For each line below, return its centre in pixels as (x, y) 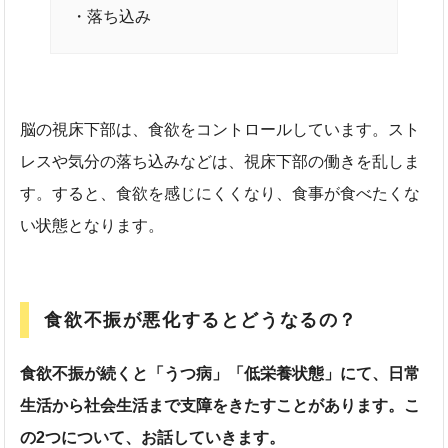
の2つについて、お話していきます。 (153, 437)
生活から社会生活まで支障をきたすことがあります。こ (220, 405)
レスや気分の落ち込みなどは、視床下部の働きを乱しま (220, 161)
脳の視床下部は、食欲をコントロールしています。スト (220, 129)
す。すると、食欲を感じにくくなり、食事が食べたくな (220, 193)
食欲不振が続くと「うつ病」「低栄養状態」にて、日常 (220, 373)
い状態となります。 (92, 225)
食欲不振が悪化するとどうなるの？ (201, 319)
